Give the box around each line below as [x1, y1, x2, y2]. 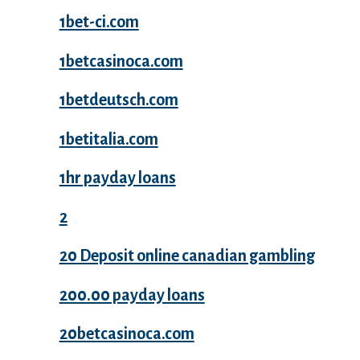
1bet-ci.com [59, 13, 139, 31]
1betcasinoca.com [59, 51, 183, 70]
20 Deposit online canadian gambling [59, 247, 315, 265]
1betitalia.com [59, 129, 158, 148]
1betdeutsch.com [59, 91, 178, 109]
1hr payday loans [59, 169, 176, 187]
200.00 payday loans [59, 285, 205, 304]
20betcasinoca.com [59, 325, 194, 343]
